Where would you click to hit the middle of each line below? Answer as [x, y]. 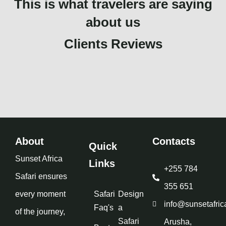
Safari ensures [41, 177]
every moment [40, 194]
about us [113, 22]
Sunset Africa [39, 159]
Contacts [174, 142]
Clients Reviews [113, 44]
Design [131, 194]
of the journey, [40, 212]
